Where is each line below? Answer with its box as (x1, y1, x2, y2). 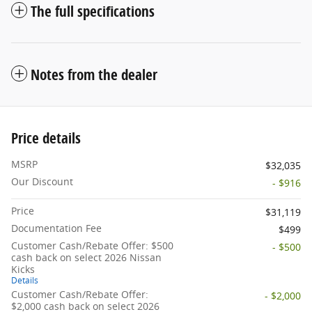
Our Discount (11, 174, 73, 188)
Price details (11, 127, 81, 148)
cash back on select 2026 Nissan (11, 250, 162, 264)
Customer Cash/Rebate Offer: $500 (11, 238, 173, 252)
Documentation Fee (11, 221, 102, 235)
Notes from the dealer (31, 64, 157, 84)
